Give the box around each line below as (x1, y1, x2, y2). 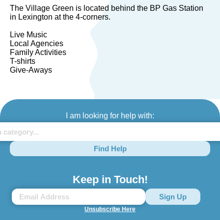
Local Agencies (10, 39, 63, 48)
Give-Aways (10, 66, 52, 74)
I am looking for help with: (66, 111, 154, 120)
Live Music (10, 30, 47, 39)
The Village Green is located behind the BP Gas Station (10, 4, 203, 12)
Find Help (93, 144, 127, 153)
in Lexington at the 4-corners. (10, 13, 110, 21)
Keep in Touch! (72, 173, 148, 186)
